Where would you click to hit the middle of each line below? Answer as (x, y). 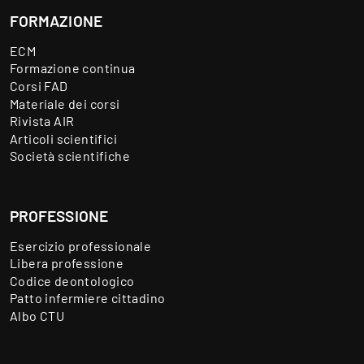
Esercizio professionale (81, 245)
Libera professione (67, 263)
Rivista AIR (42, 121)
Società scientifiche (70, 156)
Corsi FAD (39, 85)
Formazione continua (73, 68)
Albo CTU (37, 315)
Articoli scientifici (63, 138)
